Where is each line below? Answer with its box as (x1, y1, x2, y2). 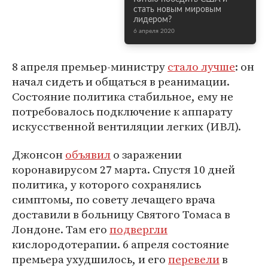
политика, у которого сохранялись (12, 176, 201, 192)
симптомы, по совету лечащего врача (12, 191, 215, 207)
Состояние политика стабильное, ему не (12, 89, 233, 104)
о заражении (111, 147, 182, 162)
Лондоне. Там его (12, 221, 109, 237)
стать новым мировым (133, 5, 221, 14)
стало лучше (167, 59, 235, 74)
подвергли (109, 221, 167, 237)
